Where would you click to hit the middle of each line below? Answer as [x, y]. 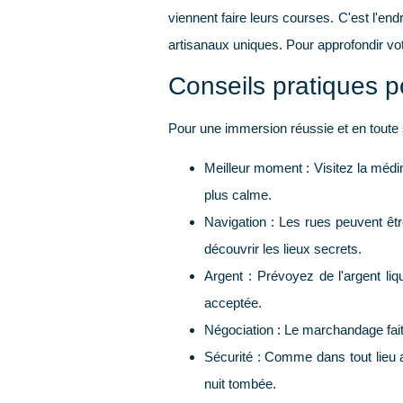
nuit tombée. [240, 384]
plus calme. [238, 195]
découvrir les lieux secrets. [283, 249]
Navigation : [240, 222]
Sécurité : [233, 357]
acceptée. [233, 303]
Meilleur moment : [257, 168]
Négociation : [242, 330]
